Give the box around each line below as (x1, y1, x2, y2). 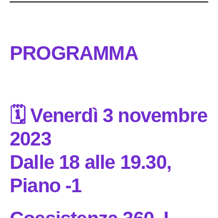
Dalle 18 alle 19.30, (10, 151, 172, 173)
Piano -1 (10, 174, 82, 196)
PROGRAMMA (10, 42, 138, 64)
